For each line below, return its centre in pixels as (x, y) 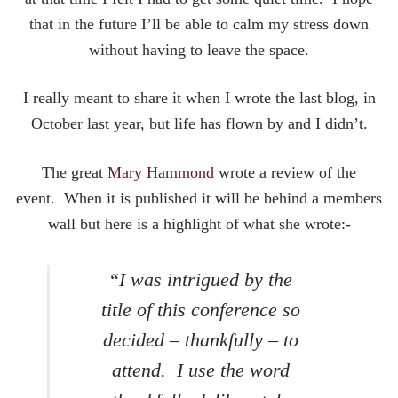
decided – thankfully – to (200, 340)
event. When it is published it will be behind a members (199, 198)
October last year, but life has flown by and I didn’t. (199, 124)
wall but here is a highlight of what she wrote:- (199, 223)
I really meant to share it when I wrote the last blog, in (199, 98)
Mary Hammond (161, 172)
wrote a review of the (285, 172)
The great (75, 172)
